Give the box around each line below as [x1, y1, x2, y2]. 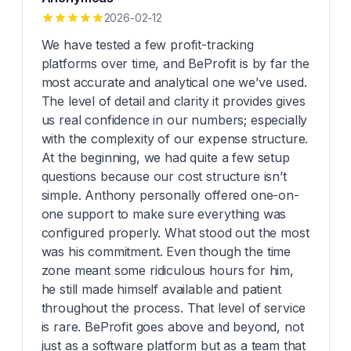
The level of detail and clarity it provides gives [41, 93, 306, 109]
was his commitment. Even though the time [41, 244, 291, 259]
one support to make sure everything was [41, 206, 287, 222]
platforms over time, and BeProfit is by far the [41, 56, 309, 71]
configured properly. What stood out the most [41, 225, 309, 241]
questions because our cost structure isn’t [41, 168, 287, 184]
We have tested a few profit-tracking [41, 37, 254, 52]
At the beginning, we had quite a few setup [41, 150, 290, 165]
